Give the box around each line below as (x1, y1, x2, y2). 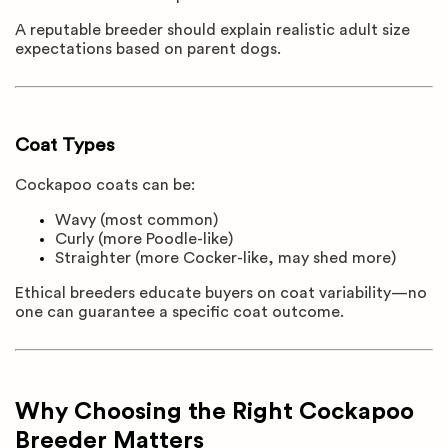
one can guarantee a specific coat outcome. (15, 303, 344, 320)
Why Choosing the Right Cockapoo (15, 399, 414, 424)
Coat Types (15, 136, 115, 156)
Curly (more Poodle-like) (55, 230, 233, 247)
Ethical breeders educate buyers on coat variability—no (15, 284, 427, 301)
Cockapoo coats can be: (15, 176, 195, 193)
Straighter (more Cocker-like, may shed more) (55, 249, 396, 266)
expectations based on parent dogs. (15, 41, 281, 58)
